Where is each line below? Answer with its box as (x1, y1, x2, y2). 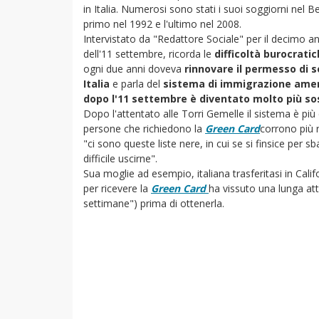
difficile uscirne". (83, 152, 157, 165)
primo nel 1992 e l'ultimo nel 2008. (83, 17, 241, 31)
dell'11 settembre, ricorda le (83, 47, 214, 61)
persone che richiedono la (83, 122, 202, 135)
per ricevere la (83, 182, 151, 195)
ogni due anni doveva (83, 62, 184, 75)
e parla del (110, 77, 163, 90)
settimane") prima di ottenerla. (83, 197, 224, 210)
